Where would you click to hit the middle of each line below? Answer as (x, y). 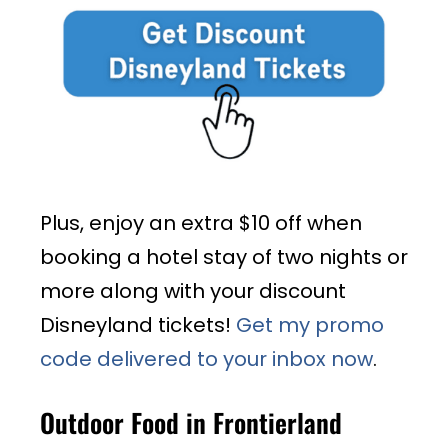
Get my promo (310, 324)
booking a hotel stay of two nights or (224, 256)
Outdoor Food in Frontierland (191, 422)
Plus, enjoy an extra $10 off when (201, 222)
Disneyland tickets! (138, 324)
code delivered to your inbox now (206, 358)
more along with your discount (193, 290)
